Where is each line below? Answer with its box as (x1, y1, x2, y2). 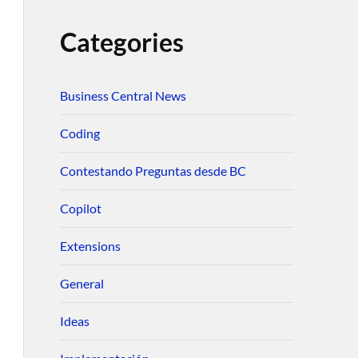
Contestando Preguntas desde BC (59, 163, 246, 178)
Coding (59, 125, 100, 141)
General (59, 276, 104, 291)
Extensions (59, 238, 121, 253)
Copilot (59, 201, 101, 216)
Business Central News (59, 88, 186, 103)
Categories (59, 26, 184, 58)
